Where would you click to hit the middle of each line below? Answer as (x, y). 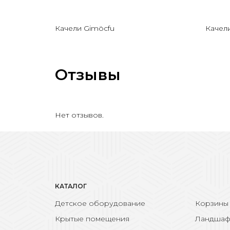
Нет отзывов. (79, 115)
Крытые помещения (92, 219)
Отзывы (88, 74)
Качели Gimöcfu (85, 28)
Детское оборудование (100, 203)
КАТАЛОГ (71, 186)
